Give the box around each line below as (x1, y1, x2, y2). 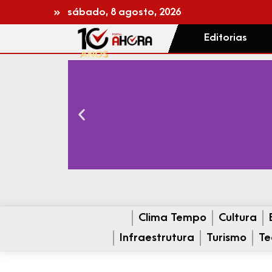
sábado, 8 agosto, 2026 (67, 7, 182, 18)
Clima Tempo (138, 211, 206, 225)
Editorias (203, 32, 247, 43)
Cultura (218, 211, 257, 225)
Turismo (206, 231, 246, 245)
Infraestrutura (120, 231, 194, 245)
